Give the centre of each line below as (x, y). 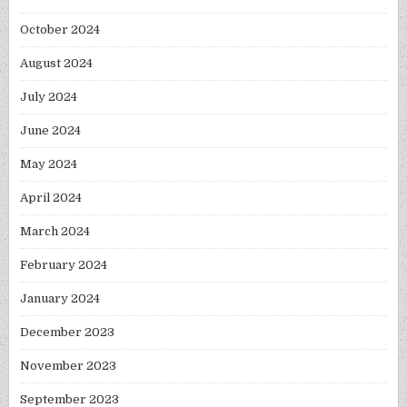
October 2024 (60, 30)
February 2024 (64, 265)
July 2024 (49, 97)
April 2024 (51, 198)
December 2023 (68, 333)
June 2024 (51, 131)
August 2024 (57, 64)
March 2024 (55, 232)
